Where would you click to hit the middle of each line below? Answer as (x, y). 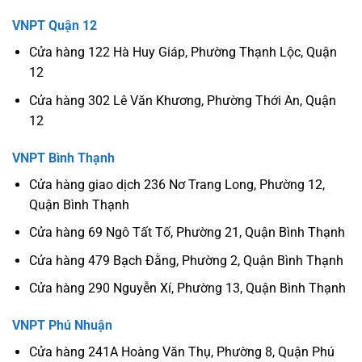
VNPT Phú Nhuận (62, 326)
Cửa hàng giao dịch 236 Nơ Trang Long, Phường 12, (177, 184)
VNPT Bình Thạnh (63, 158)
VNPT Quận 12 (55, 26)
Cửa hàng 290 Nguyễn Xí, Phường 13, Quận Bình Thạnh (187, 288)
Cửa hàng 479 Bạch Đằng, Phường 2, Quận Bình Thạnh (186, 260)
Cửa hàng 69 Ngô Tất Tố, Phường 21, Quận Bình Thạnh (187, 233)
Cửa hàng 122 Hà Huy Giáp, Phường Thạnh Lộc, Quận (183, 53)
